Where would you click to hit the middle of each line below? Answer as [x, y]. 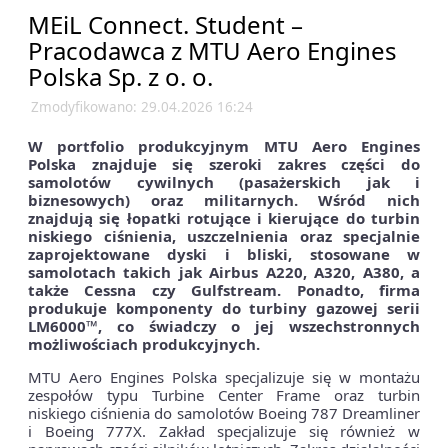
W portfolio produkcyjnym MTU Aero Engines [224, 146]
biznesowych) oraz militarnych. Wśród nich [224, 200]
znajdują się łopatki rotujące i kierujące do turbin [224, 218]
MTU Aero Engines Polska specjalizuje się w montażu [224, 377]
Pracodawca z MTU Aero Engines [212, 51]
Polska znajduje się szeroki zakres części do [224, 164]
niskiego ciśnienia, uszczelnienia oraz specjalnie [224, 236]
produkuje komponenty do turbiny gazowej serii [224, 308]
